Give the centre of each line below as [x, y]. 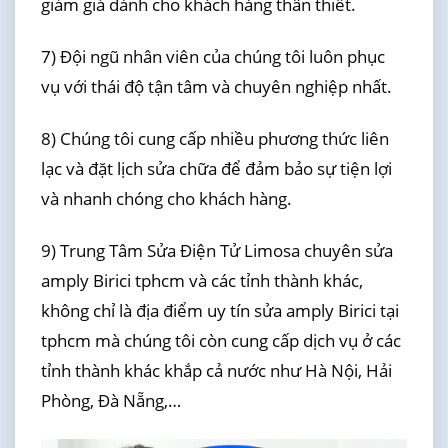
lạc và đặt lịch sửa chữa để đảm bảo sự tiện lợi [216, 169]
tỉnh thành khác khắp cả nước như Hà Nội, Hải [216, 371]
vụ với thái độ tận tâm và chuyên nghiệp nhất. [216, 86]
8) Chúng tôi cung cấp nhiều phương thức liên [214, 139]
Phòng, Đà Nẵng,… [110, 401]
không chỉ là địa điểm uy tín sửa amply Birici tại [219, 311]
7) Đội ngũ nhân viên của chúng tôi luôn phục [212, 56]
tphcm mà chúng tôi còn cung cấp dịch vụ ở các [220, 341]
